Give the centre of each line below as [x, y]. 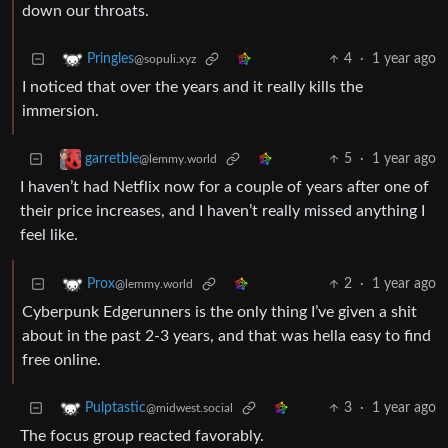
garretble [112, 159]
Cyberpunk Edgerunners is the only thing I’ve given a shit [219, 312]
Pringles [110, 59]
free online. [61, 360]
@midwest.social [189, 408]
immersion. [60, 111]
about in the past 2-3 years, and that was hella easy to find [226, 336]
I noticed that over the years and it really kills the [192, 87]
